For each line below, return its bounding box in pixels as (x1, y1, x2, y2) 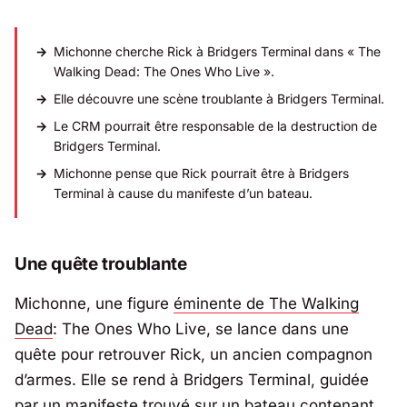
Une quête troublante (15, 253, 187, 275)
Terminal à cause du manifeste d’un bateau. (54, 185, 313, 202)
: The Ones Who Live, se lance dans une (53, 319, 349, 338)
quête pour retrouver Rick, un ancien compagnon (15, 344, 372, 363)
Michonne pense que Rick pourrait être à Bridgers (54, 165, 349, 182)
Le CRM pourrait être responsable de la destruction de (54, 118, 377, 134)
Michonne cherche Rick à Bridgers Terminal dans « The (54, 44, 381, 60)
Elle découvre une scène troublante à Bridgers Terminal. (54, 91, 384, 107)
